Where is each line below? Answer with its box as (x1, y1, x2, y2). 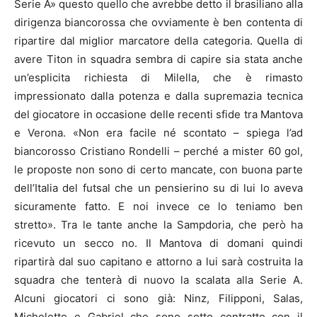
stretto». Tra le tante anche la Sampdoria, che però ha (14, 217, 303, 231)
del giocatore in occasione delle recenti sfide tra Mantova (14, 107, 303, 121)
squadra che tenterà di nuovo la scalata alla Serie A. (14, 272, 303, 287)
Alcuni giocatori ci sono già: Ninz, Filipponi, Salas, (14, 291, 303, 305)
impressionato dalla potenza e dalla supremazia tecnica (14, 88, 303, 103)
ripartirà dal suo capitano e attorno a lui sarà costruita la (14, 254, 303, 268)
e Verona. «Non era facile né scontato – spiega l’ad (14, 125, 303, 139)
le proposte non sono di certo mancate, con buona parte (14, 162, 303, 176)
